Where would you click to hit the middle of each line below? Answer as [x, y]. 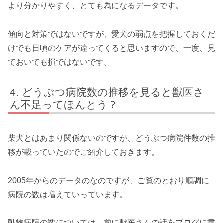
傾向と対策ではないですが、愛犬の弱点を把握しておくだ [111, 34]
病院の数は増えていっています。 [68, 194]
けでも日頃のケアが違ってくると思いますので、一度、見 [111, 48]
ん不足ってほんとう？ [64, 104]
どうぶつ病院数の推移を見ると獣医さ [113, 92]
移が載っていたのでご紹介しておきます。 [84, 152]
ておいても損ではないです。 [60, 62]
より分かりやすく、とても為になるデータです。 [96, 6]
